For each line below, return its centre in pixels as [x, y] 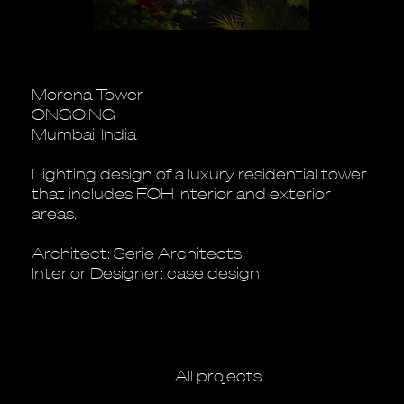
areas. [54, 213]
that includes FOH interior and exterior [181, 193]
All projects [218, 375]
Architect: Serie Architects [137, 252]
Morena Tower [87, 94]
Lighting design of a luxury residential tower [199, 173]
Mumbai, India [84, 133]
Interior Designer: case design [146, 272]
